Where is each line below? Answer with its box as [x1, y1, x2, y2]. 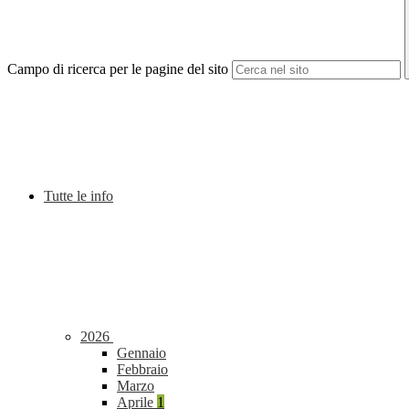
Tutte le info [44, 188, 113, 204]
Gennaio [117, 345, 166, 362]
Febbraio [117, 362, 168, 378]
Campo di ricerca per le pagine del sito [7, 61, 228, 78]
